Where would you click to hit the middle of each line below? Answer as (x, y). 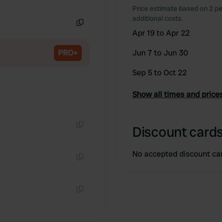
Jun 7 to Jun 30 (160, 53)
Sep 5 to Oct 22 (160, 73)
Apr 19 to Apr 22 (161, 33)
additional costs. (158, 18)
